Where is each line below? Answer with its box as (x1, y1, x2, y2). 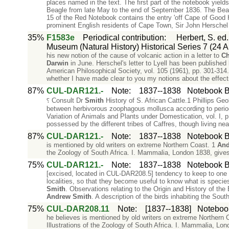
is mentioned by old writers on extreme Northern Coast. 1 (46, 141, 217, 149)
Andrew (46, 193, 71, 200)
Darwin (46, 59, 68, 67)
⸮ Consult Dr (46, 97, 85, 104)
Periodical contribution (82, 33, 164, 42)
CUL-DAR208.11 (46, 204, 109, 213)
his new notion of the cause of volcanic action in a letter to (46, 52, 221, 59)
